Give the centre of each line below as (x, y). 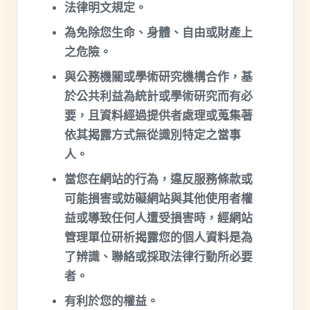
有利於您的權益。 (111, 301)
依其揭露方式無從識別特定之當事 (153, 135)
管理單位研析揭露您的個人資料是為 (158, 238)
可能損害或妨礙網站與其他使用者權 (158, 199)
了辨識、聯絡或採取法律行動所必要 (158, 257)
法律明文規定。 (106, 8)
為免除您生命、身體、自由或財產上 (158, 33)
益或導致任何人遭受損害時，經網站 (158, 218)
